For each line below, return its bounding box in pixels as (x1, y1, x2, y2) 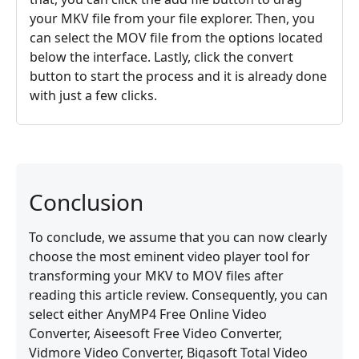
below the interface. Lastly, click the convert (30, 47, 293, 66)
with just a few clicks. (30, 86, 157, 104)
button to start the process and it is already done (30, 67, 327, 85)
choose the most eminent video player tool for (29, 247, 310, 265)
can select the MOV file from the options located (30, 28, 323, 46)
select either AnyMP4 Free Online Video (29, 305, 267, 323)
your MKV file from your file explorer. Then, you (30, 9, 315, 27)
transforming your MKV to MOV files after (29, 266, 284, 284)
